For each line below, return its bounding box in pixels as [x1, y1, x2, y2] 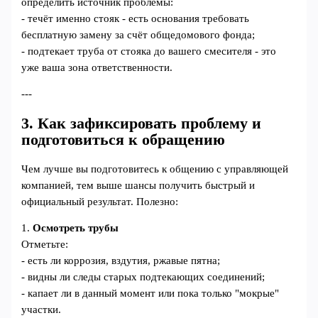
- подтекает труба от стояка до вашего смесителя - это [21, 45, 277, 57]
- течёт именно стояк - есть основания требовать [21, 12, 250, 24]
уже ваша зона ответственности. [21, 61, 173, 73]
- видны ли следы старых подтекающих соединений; [21, 271, 265, 283]
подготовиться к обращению [21, 131, 226, 148]
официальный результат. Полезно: [21, 195, 179, 207]
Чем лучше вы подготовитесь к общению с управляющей [21, 163, 289, 175]
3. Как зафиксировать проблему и [21, 114, 262, 132]
